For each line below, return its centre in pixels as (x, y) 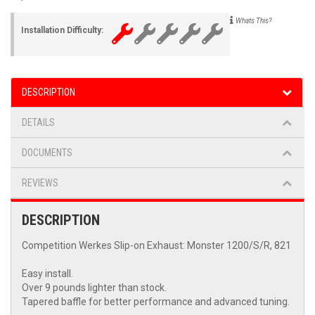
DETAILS (38, 123)
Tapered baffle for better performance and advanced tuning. (156, 302)
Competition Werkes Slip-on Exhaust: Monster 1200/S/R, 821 (156, 246)
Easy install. (47, 274)
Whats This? (254, 21)
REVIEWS (40, 183)
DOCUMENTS (47, 153)
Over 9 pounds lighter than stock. (94, 288)
